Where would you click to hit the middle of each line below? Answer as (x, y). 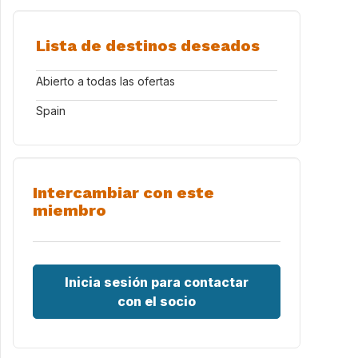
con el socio (157, 301)
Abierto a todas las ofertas (105, 81)
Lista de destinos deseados (148, 46)
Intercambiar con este (123, 193)
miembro (70, 210)
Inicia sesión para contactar (157, 282)
